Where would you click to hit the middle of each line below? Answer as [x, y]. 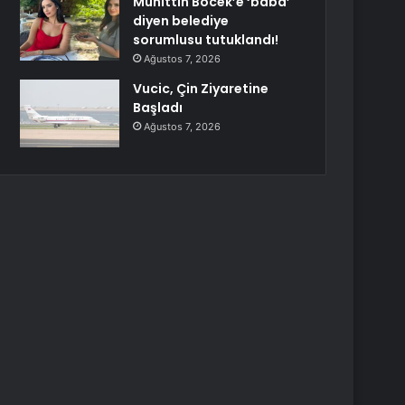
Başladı [158, 108]
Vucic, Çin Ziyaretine [201, 89]
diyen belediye [181, 21]
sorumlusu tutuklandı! [206, 40]
